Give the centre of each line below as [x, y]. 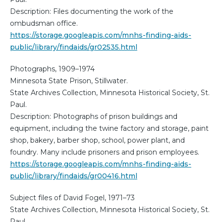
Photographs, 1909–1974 [52, 69]
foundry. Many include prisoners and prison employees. [105, 152]
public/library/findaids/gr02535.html [74, 47]
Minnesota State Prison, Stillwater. [69, 81]
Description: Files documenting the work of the [92, 12]
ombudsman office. [44, 24]
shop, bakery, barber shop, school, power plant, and [97, 140]
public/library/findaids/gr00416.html [74, 176]
